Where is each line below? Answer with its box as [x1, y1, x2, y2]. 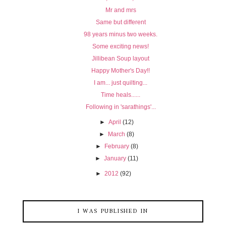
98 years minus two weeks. [84, 30, 157, 38]
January [104, 154, 127, 162]
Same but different [95, 18, 146, 26]
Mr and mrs [105, 6, 136, 14]
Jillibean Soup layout [92, 54, 149, 62]
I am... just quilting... [94, 79, 147, 86]
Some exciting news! [92, 42, 149, 50]
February [104, 142, 129, 150]
